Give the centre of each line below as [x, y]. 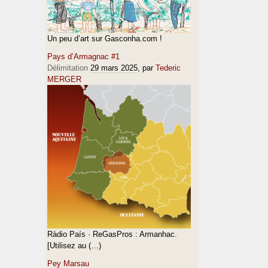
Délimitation [68, 68]
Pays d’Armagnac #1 [83, 57]
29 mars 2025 [114, 68]
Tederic [168, 68]
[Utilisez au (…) [74, 246]
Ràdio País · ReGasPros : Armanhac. [112, 234]
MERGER [64, 79]
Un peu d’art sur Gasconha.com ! [105, 39]
